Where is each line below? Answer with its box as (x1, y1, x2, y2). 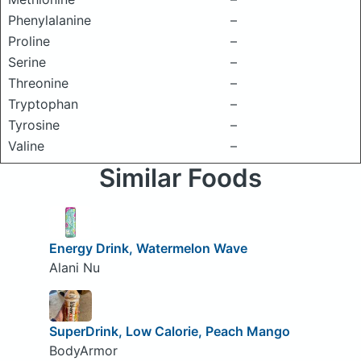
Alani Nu (48, 259, 100, 276)
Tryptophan (8, 96, 78, 112)
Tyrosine (8, 117, 60, 133)
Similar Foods (99, 163, 262, 193)
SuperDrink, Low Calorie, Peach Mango (48, 323, 290, 340)
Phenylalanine (8, 12, 91, 28)
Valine (8, 138, 44, 154)
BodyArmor (48, 342, 118, 359)
